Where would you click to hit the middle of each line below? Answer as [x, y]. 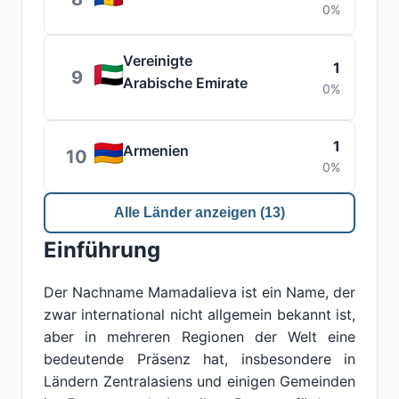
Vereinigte [158, 61]
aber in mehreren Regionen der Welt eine [199, 337]
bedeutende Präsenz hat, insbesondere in [199, 359]
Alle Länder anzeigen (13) [199, 212]
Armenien [156, 151]
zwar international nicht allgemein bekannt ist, [199, 314]
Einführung [102, 250]
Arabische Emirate [185, 83]
